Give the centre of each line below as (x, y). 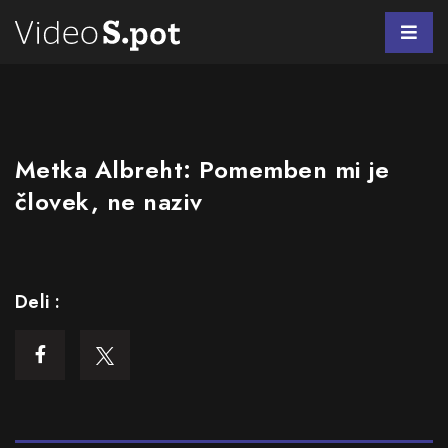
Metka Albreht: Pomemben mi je (202, 169)
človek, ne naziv (109, 201)
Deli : (38, 302)
